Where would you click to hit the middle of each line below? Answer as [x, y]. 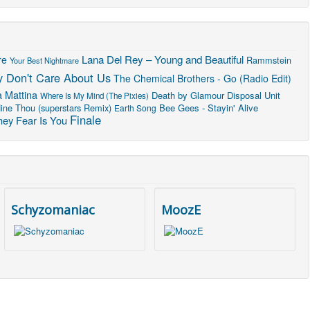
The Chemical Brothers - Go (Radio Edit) [202, 78]
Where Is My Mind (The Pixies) [94, 95]
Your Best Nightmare [44, 60]
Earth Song [135, 107]
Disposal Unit [254, 95]
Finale [85, 119]
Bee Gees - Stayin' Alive [209, 107]
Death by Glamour [188, 95]
